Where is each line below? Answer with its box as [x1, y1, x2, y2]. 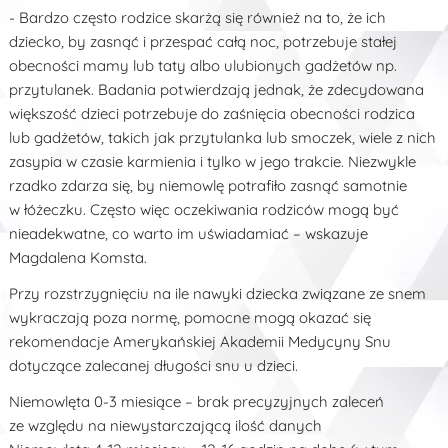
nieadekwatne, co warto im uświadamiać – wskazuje [9, 223, 369, 243]
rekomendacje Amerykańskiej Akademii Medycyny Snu [9, 331, 392, 351]
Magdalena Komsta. [9, 247, 148, 267]
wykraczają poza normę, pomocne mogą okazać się [9, 307, 372, 327]
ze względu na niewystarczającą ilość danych [9, 415, 323, 435]
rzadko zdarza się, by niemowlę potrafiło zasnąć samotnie [9, 175, 408, 195]
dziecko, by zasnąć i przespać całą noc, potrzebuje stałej [9, 31, 398, 51]
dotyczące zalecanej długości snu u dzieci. [9, 355, 299, 375]
